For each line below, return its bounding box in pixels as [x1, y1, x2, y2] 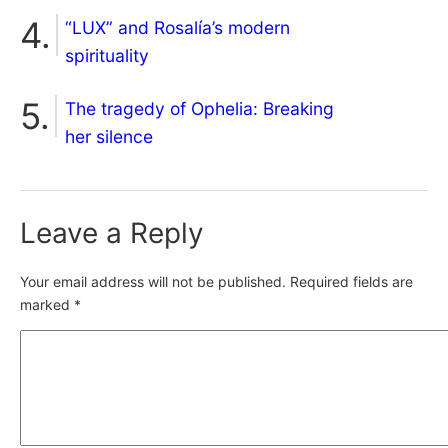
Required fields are [290, 272, 413, 290]
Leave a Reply [20, 215, 204, 250]
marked [20, 295, 74, 313]
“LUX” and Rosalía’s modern [65, 16, 290, 38]
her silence [65, 125, 153, 147]
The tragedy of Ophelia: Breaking [65, 97, 334, 119]
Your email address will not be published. [20, 272, 286, 290]
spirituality [65, 44, 149, 66]
